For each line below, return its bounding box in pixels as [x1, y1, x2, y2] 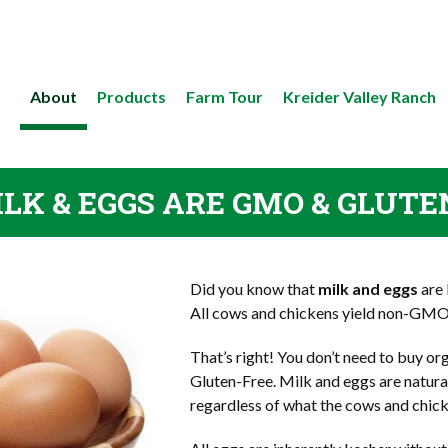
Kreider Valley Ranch [282, 87, 436, 106]
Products [96, 87, 166, 106]
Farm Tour [185, 87, 263, 106]
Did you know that [190, 279, 318, 298]
